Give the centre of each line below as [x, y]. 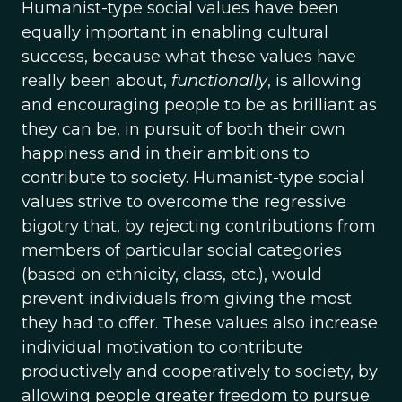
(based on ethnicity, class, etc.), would [172, 275]
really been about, [96, 81]
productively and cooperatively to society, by [200, 371]
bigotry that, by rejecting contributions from [199, 226]
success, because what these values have [189, 57]
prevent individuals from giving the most [187, 299]
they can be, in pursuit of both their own [184, 129]
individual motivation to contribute [162, 347]
